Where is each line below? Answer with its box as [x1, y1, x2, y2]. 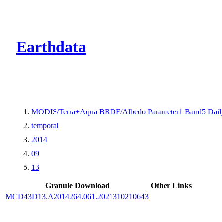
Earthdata [16, 38, 86, 56]
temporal [31, 121, 58, 130]
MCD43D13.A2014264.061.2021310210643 [5, 192, 149, 201]
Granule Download [45, 181, 110, 190]
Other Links [151, 181, 192, 190]
